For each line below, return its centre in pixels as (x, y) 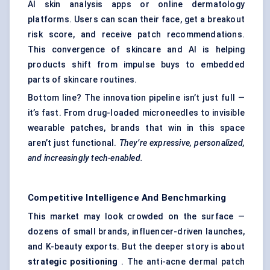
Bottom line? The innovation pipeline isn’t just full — (136, 98)
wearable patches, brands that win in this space (136, 128)
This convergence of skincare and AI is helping (136, 50)
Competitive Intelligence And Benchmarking (127, 198)
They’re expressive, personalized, (182, 143)
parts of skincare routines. (83, 80)
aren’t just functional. (74, 143)
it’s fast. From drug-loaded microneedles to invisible (136, 113)
